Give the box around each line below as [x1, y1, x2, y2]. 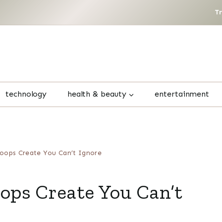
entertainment [155, 89, 210, 99]
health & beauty [67, 89, 126, 99]
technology [5, 89, 47, 99]
